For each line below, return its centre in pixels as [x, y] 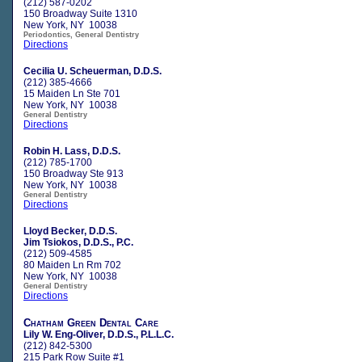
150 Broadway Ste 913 [74, 173]
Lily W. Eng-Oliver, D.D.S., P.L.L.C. [99, 334]
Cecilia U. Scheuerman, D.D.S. [93, 71]
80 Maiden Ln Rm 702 [72, 265]
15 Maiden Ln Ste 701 [72, 93]
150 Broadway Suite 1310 [80, 13]
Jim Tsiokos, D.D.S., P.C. [78, 242]
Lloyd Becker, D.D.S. [70, 231]
